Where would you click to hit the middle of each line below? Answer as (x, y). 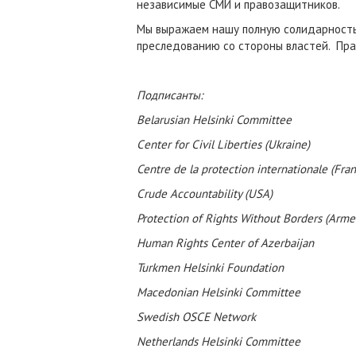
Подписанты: (171, 95)
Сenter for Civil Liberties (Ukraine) (223, 144)
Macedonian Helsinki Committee (219, 292)
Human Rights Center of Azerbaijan (225, 243)
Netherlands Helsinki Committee (219, 341)
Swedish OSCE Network (196, 317)
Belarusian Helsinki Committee (216, 120)
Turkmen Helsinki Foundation (210, 267)
